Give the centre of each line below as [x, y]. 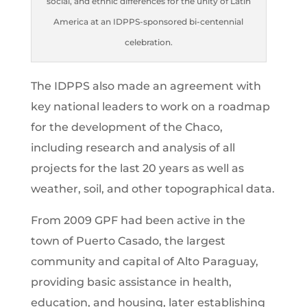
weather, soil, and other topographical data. [152, 188]
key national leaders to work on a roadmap [150, 106]
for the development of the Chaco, [126, 127]
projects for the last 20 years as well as [137, 168]
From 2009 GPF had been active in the [138, 220]
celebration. [148, 42]
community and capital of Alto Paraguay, [144, 261]
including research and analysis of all [133, 147]
